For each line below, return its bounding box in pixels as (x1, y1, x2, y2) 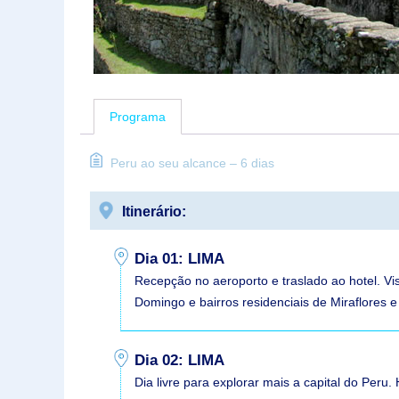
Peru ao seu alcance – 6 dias (110, 155, 274, 170)
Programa (109, 109, 166, 124)
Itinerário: (122, 203, 186, 219)
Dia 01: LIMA (134, 249, 225, 267)
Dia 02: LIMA (134, 351, 225, 369)
